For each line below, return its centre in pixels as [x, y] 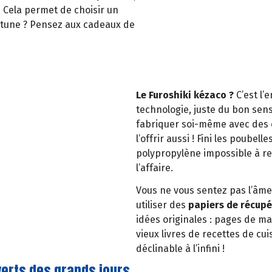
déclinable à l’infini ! [180, 248]
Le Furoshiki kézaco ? [186, 95]
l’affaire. [155, 168]
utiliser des [162, 205]
